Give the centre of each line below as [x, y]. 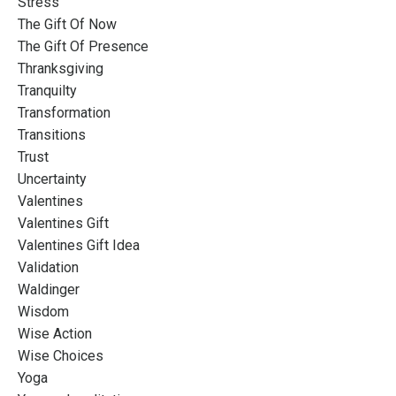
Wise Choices [61, 355]
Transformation [64, 112]
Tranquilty [47, 90]
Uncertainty [52, 179]
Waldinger [49, 289]
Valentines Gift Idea [79, 245]
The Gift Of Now [67, 24]
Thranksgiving [61, 68]
